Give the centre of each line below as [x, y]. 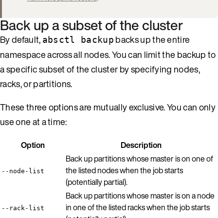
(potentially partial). [97, 182]
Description [141, 145]
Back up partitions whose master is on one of [139, 158]
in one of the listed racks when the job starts [138, 207]
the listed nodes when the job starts [124, 170]
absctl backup [78, 39]
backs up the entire [152, 39]
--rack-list [23, 208]
